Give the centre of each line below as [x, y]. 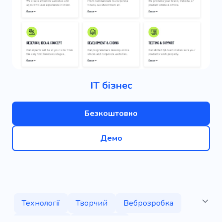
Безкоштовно [111, 114]
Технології [41, 203]
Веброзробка [148, 203]
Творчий [92, 203]
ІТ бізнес [111, 86]
